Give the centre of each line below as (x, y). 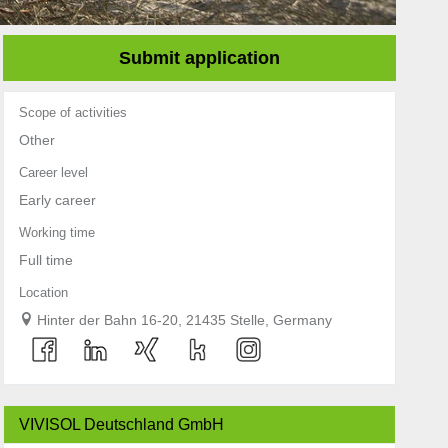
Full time (45, 260)
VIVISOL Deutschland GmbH (121, 425)
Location (43, 293)
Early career (57, 200)
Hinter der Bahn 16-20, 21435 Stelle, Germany (184, 320)
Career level (53, 173)
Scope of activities (72, 113)
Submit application (199, 58)
